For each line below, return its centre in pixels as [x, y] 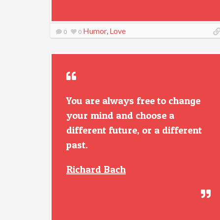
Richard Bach [96, 169]
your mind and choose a [120, 115]
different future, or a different [134, 130]
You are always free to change [133, 101]
